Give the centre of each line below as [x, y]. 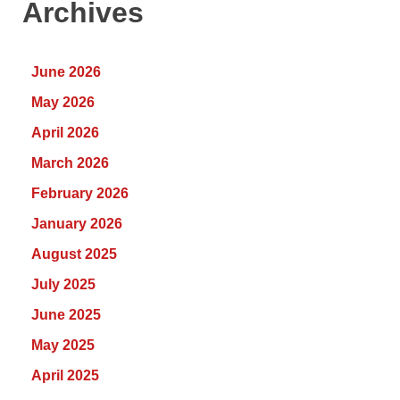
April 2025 [65, 376]
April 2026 [65, 133]
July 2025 [63, 285]
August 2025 [74, 254]
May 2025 [63, 346]
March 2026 [70, 163]
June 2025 [66, 315]
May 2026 [63, 103]
